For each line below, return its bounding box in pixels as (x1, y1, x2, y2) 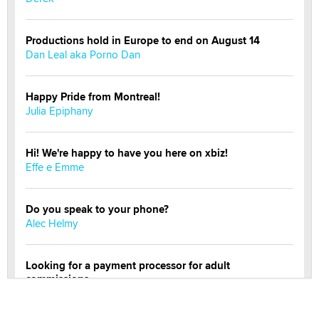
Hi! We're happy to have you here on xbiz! (26, 145, 228, 162)
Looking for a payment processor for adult (26, 258, 230, 274)
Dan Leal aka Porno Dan (26, 47, 140, 63)
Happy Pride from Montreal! (26, 89, 160, 105)
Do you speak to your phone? (26, 202, 169, 218)
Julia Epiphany (26, 103, 93, 119)
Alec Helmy (26, 216, 78, 231)
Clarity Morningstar (26, 286, 113, 301)
